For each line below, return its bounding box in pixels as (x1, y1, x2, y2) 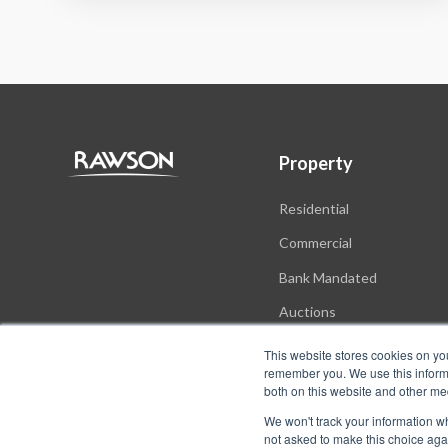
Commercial (278, 234, 352, 252)
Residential (278, 199, 349, 217)
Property (278, 151, 353, 174)
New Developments (278, 337, 403, 355)
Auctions (278, 303, 336, 321)
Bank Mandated (278, 268, 377, 286)
